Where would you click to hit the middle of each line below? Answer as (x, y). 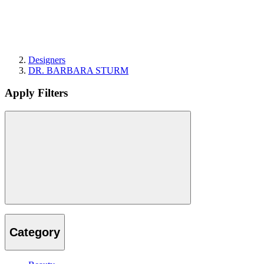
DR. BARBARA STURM (78, 70)
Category (35, 232)
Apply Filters (36, 93)
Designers (47, 60)
